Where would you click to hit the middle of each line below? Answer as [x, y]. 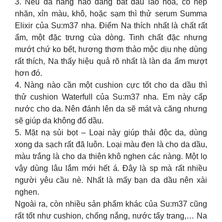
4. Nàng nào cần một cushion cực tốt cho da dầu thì [111, 85]
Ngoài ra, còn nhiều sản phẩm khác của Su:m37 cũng [111, 204]
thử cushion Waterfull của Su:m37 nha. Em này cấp [111, 97]
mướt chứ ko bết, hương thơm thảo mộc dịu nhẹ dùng [111, 49]
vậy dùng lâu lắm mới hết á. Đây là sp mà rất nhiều [111, 168]
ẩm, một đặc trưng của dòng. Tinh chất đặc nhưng [111, 37]
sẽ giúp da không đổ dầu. [59, 121]
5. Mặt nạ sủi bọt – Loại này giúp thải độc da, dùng [111, 133]
